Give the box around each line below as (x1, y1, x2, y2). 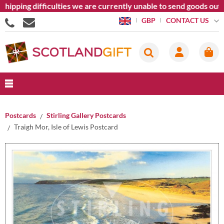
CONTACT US (165, 15, 209, 24)
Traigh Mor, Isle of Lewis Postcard (14, 122, 118, 131)
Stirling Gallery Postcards (46, 111, 126, 119)
